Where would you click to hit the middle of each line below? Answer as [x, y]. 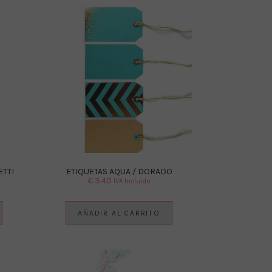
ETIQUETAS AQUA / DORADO [119, 171]
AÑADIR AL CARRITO [119, 213]
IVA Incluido [132, 181]
